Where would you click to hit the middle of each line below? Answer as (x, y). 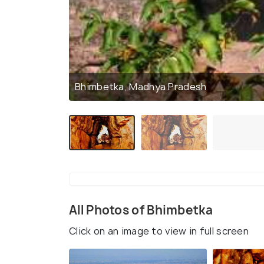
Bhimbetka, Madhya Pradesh (141, 86)
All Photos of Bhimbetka (141, 210)
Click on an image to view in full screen (159, 231)
